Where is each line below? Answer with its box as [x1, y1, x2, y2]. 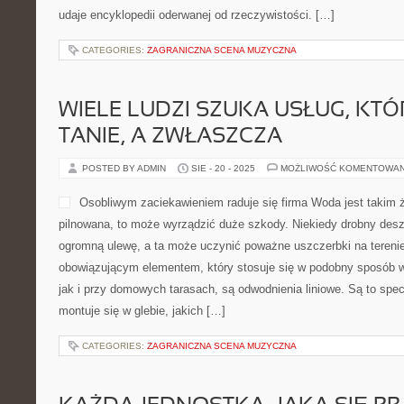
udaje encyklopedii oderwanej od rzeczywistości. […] [59, 8, 335, 22]
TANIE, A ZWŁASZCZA [59, 127, 282, 147]
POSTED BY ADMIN [82, 163, 169, 173]
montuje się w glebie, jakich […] [59, 304, 225, 317]
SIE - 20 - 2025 [191, 163, 255, 173]
